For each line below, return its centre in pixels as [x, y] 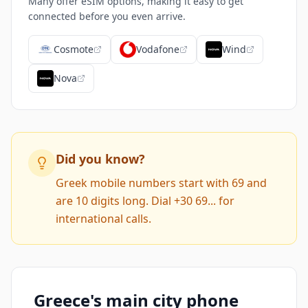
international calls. [103, 219]
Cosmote [74, 49]
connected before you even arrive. [107, 16]
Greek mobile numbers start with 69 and [161, 183]
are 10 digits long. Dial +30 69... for [145, 201]
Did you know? [100, 159]
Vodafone [158, 49]
